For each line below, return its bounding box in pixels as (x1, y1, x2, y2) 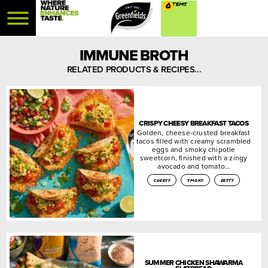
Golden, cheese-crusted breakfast (137, 127, 251, 138)
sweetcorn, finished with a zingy (140, 152, 248, 163)
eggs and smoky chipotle (151, 144, 236, 154)
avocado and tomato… (157, 160, 230, 171)
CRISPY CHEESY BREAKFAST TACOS (139, 117, 249, 129)
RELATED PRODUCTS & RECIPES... (66, 63, 202, 75)
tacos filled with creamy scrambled (136, 135, 251, 146)
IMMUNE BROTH (80, 44, 188, 66)
